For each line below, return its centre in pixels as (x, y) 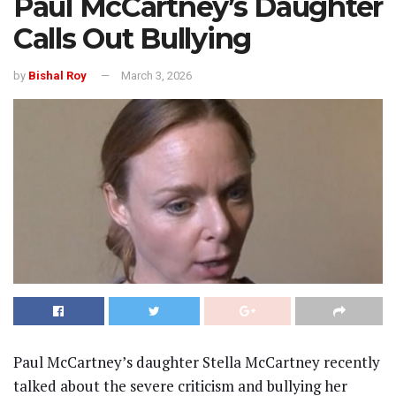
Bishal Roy (57, 76)
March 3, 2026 (156, 76)
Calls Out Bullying (132, 39)
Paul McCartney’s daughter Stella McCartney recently (197, 362)
